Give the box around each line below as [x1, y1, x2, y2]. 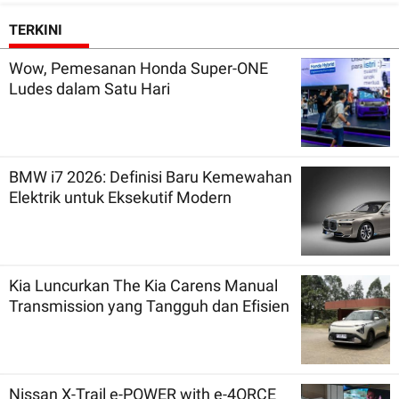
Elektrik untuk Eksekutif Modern [9, 187, 232, 207]
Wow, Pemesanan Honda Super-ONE [9, 58, 268, 77]
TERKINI [9, 20, 62, 38]
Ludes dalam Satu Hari [9, 78, 170, 98]
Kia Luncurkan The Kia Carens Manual [9, 275, 278, 295]
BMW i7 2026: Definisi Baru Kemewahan [9, 167, 292, 186]
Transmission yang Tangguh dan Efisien [9, 296, 289, 315]
